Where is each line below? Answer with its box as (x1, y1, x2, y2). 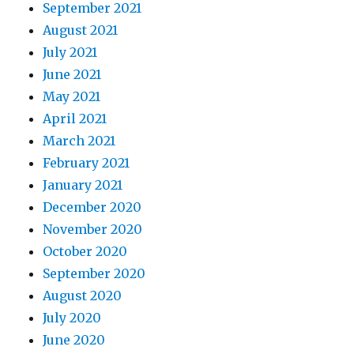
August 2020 (43, 288, 122, 304)
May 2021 (43, 88, 101, 105)
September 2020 (43, 265, 146, 282)
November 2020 (43, 221, 143, 238)
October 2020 (43, 243, 128, 260)
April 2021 (43, 111, 107, 127)
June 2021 (43, 66, 102, 83)
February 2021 (43, 155, 130, 171)
